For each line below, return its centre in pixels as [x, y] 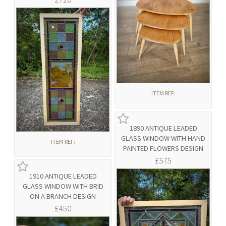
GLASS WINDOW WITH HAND [163, 138]
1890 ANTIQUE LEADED [163, 128]
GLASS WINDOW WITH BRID [63, 186]
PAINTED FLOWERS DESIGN [163, 149]
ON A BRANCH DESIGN [63, 196]
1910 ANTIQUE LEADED [63, 176]
